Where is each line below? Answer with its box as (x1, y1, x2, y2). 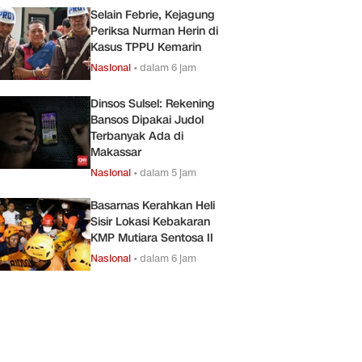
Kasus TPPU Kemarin (90, 39, 201, 55)
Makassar (90, 144, 141, 160)
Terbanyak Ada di (90, 128, 183, 144)
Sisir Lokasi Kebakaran (90, 213, 210, 229)
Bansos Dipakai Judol (90, 112, 204, 128)
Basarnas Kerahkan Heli (90, 197, 215, 213)
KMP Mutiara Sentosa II (90, 229, 213, 246)
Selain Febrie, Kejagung (90, 6, 215, 23)
